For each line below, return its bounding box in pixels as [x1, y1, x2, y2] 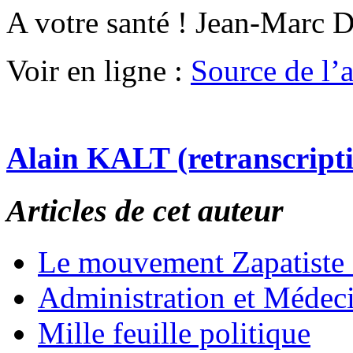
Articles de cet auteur [6, 193, 284, 229]
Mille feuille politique [38, 316, 310, 351]
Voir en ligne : [6, 53, 191, 87]
